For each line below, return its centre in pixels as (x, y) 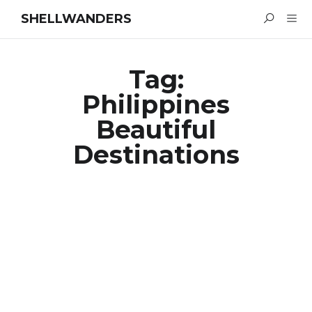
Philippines (156, 104)
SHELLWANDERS (76, 18)
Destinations (156, 155)
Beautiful (156, 130)
